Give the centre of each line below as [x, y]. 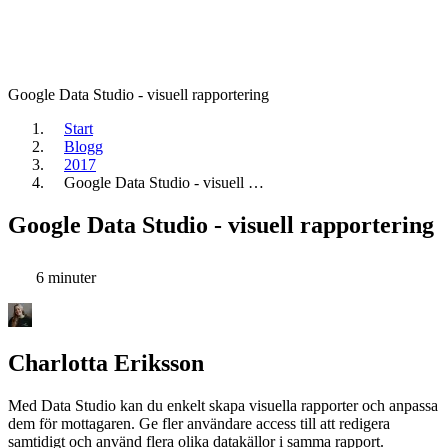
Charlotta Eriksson [106, 363]
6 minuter [64, 277]
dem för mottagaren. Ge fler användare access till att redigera [199, 424]
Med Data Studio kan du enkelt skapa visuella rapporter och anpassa [223, 406]
